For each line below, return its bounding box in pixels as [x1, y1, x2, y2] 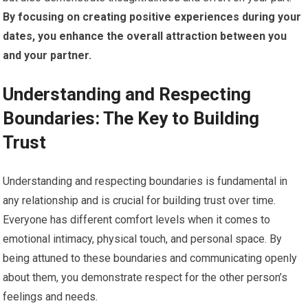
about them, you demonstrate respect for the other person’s [3, 271, 288, 285]
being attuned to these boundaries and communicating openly [3, 252, 298, 265]
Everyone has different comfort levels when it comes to [3, 213, 271, 227]
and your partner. [3, 49, 92, 63]
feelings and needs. [3, 290, 98, 304]
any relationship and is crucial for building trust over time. [3, 194, 276, 208]
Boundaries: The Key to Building [3, 108, 260, 129]
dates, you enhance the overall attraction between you [3, 30, 287, 43]
